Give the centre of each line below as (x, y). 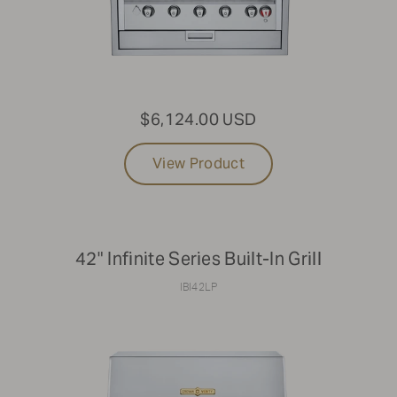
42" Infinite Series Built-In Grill (198, 259)
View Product (198, 164)
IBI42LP (198, 287)
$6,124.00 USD (198, 120)
